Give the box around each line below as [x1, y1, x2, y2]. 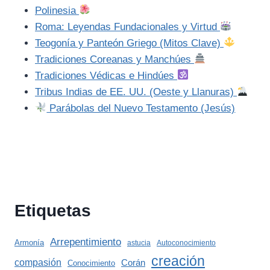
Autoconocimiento [157, 239, 216, 248]
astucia [127, 239, 151, 248]
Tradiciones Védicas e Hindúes [35, 69, 177, 81]
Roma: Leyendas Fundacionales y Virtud [35, 20, 220, 33]
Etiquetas [14, 201, 91, 221]
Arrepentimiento [50, 236, 121, 248]
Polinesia [35, 4, 79, 16]
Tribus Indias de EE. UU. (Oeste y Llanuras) [35, 86, 237, 98]
